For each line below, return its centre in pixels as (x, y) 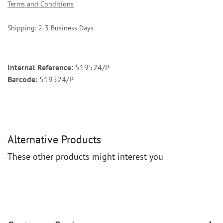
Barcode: (23, 79)
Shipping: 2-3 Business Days (51, 28)
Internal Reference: (41, 67)
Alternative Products (54, 139)
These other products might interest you (85, 156)
